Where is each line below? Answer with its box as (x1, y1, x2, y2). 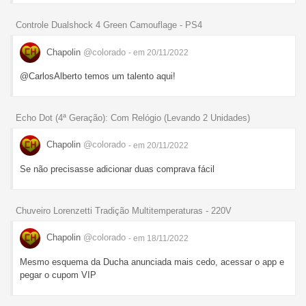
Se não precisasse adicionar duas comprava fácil (20, 163, 214, 174)
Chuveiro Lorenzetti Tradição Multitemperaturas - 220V (16, 205, 232, 216)
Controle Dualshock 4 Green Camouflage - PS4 (16, 20, 202, 31)
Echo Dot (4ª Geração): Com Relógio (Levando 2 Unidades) (16, 112, 250, 123)
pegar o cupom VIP (20, 269, 96, 280)
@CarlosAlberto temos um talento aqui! (20, 71, 176, 82)
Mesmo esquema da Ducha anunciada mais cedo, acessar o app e (20, 256, 284, 267)
